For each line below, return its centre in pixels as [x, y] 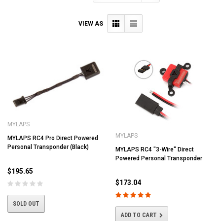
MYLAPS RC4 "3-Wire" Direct [155, 150]
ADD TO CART [139, 215]
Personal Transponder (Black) [48, 147]
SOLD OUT [26, 204]
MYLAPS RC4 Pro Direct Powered [53, 138]
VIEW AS [91, 23]
